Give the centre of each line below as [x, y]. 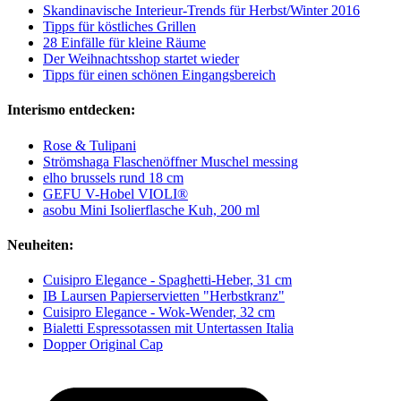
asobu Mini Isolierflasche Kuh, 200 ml [151, 209]
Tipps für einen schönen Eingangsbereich [159, 74]
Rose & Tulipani [90, 145]
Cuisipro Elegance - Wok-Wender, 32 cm [159, 312]
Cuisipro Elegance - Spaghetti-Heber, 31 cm [167, 280]
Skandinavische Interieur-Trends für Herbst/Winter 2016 [201, 10]
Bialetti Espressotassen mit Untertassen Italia [168, 328]
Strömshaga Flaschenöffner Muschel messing [171, 161]
